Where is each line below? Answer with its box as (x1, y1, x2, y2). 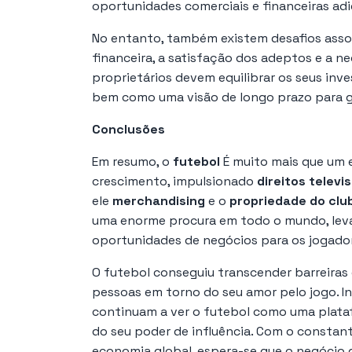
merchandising (112, 192, 205, 209)
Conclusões (92, 120, 165, 137)
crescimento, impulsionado (92, 172, 257, 189)
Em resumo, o (92, 152, 173, 170)
